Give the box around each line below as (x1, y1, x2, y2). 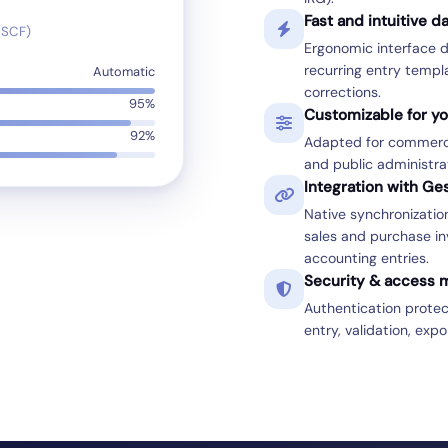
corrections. (304, 83, 381, 101)
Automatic (93, 63, 155, 80)
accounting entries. (304, 249, 429, 267)
